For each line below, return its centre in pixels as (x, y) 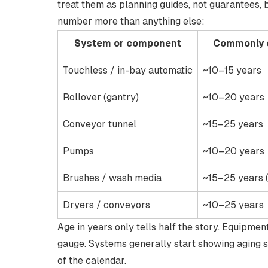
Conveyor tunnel (100, 124)
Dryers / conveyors (106, 205)
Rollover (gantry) (101, 97)
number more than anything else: (131, 21)
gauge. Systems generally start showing (147, 244)
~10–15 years (232, 70)
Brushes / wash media (112, 178)
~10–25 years (233, 205)
